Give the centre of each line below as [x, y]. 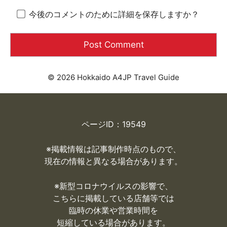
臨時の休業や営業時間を [113, 210]
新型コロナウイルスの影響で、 [116, 186]
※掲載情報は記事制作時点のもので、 [113, 149]
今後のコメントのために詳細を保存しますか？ [114, 14]
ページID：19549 [113, 124]
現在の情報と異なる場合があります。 [113, 161]
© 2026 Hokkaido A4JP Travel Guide [113, 77]
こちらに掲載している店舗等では [113, 198]
